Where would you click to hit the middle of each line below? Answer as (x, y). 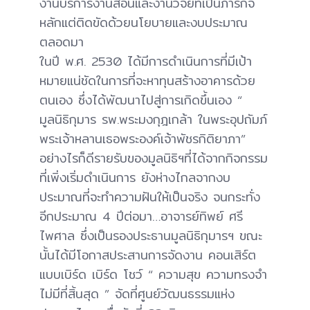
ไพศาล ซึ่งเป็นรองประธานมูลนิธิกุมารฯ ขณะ (151, 236)
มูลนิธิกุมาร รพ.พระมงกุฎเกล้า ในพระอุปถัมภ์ (153, 120)
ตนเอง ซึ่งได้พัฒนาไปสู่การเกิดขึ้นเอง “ (141, 100)
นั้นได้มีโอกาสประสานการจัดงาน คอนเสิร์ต (148, 255)
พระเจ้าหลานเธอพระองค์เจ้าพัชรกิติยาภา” (143, 139)
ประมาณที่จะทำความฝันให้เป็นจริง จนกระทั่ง (150, 197)
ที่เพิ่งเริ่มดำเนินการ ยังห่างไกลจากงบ (135, 178)
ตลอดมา (62, 42)
